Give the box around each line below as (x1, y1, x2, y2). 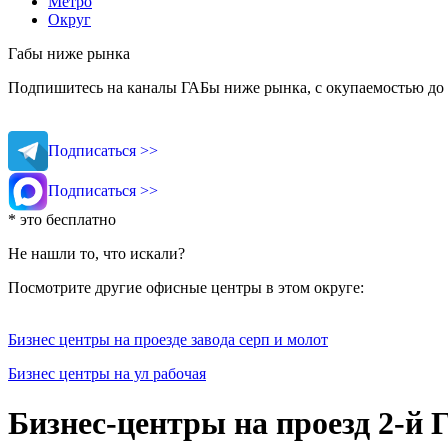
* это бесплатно (8, 211, 116, 229)
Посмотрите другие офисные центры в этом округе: (8, 279, 364, 297)
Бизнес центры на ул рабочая (8, 365, 206, 383)
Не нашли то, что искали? (8, 245, 185, 263)
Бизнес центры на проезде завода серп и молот (8, 331, 328, 349)
